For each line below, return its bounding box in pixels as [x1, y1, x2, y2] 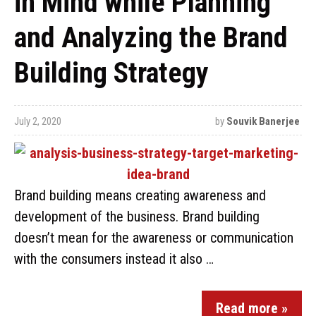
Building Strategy [14, 56, 209, 90]
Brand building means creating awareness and [14, 187, 266, 204]
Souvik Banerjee [226, 115, 300, 128]
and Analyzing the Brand [14, 21, 288, 54]
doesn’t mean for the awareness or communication [14, 229, 293, 246]
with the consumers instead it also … [14, 250, 214, 267]
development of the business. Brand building [14, 208, 260, 225]
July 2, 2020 [14, 115, 61, 128]
